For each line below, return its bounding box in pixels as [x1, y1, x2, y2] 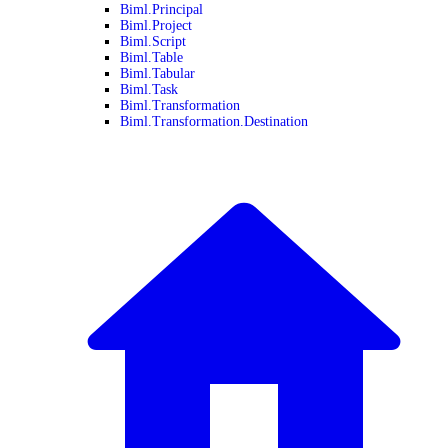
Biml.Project [120, 18, 192, 33]
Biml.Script [120, 34, 186, 49]
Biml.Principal [120, 2, 203, 17]
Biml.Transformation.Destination [120, 114, 308, 129]
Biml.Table [120, 50, 183, 65]
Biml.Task [120, 82, 178, 97]
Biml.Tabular [120, 66, 195, 81]
